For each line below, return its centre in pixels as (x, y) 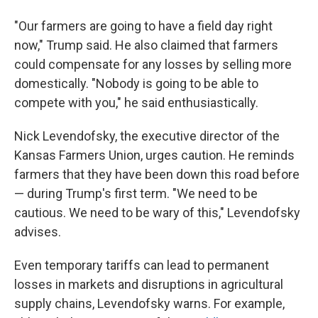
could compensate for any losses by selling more (153, 64)
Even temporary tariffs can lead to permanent (142, 265)
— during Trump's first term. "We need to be (136, 193)
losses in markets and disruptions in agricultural (149, 284)
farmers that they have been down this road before (157, 174)
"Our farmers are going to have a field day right (143, 26)
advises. (38, 232)
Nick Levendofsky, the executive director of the (147, 136)
